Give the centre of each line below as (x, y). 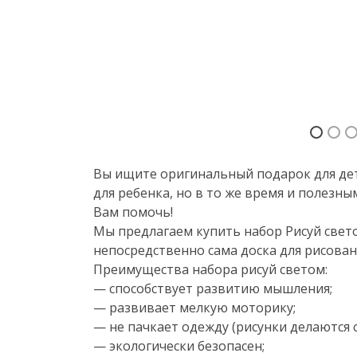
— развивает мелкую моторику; (194, 308)
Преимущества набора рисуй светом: (210, 269)
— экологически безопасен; (179, 346)
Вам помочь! (133, 212)
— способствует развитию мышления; (213, 288)
